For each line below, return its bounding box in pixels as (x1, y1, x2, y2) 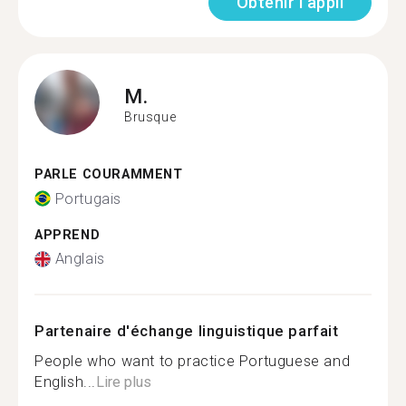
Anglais (54, 250, 105, 267)
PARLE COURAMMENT (34, 167, 183, 182)
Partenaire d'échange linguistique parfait (34, 322, 339, 340)
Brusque (124, 109, 177, 124)
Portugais (54, 189, 121, 208)
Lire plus (96, 373, 151, 391)
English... (34, 373, 96, 391)
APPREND (34, 227, 101, 243)
